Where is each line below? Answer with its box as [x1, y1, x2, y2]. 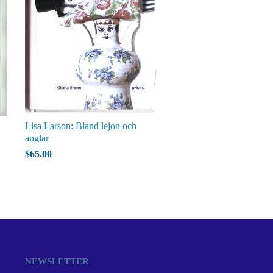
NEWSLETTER [25, 257, 89, 266]
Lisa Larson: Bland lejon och [25, 121, 136, 131]
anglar [25, 133, 49, 143]
